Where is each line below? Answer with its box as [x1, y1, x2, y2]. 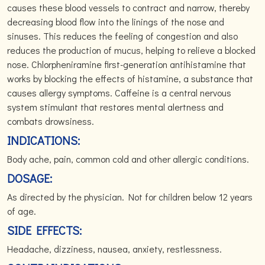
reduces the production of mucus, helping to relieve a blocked [7, 44, 256, 56]
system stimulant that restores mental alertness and [7, 101, 224, 113]
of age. [7, 205, 36, 217]
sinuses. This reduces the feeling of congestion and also [7, 30, 238, 42]
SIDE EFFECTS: [7, 222, 82, 238]
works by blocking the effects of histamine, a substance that [7, 72, 253, 85]
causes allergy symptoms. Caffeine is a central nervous [7, 86, 231, 99]
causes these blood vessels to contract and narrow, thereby [7, 1, 250, 14]
